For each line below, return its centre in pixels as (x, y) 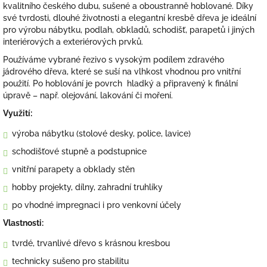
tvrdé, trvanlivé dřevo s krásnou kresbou (91, 243)
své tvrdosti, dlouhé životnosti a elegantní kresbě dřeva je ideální (130, 18)
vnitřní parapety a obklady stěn (73, 170)
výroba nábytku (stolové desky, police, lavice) (101, 134)
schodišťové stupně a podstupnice (79, 152)
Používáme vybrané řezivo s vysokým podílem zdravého (114, 60)
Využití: (18, 114)
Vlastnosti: (23, 223)
